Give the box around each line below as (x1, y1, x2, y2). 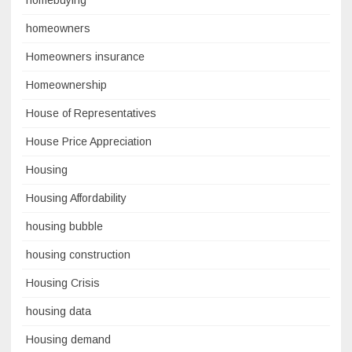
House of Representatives (26, 106, 156, 119)
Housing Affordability (26, 191, 126, 204)
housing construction (26, 247, 130, 261)
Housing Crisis (26, 276, 100, 289)
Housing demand (26, 332, 111, 346)
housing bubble (26, 219, 103, 233)
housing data (26, 304, 91, 317)
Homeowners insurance (26, 49, 145, 63)
